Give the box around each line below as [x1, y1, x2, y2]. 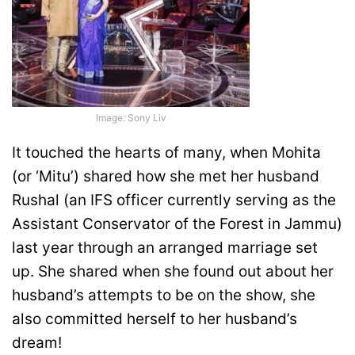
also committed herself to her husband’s [12, 309, 297, 328]
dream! [12, 333, 66, 352]
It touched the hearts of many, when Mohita [12, 143, 321, 162]
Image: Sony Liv [95, 112, 166, 124]
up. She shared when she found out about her [12, 261, 334, 281]
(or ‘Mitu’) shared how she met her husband [12, 166, 319, 185]
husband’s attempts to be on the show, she [12, 285, 315, 304]
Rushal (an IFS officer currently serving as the [12, 190, 336, 209]
